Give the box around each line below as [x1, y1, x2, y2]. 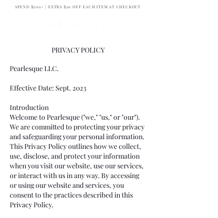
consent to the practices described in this [10, 190, 133, 200]
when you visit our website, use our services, [10, 161, 144, 171]
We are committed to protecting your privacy [10, 122, 145, 132]
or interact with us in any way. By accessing [10, 171, 139, 181]
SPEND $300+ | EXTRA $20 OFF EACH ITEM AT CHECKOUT [15, 4, 141, 9]
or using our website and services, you [10, 181, 124, 190]
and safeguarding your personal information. [10, 132, 145, 142]
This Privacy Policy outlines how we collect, [10, 142, 141, 151]
